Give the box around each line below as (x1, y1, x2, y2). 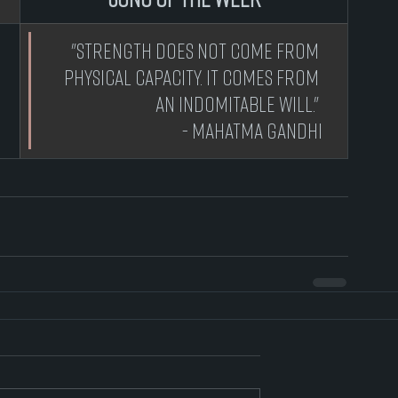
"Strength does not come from (68, 37, 322, 63)
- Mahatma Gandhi (182, 117, 322, 143)
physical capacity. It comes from (64, 64, 322, 90)
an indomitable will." (155, 91, 322, 116)
